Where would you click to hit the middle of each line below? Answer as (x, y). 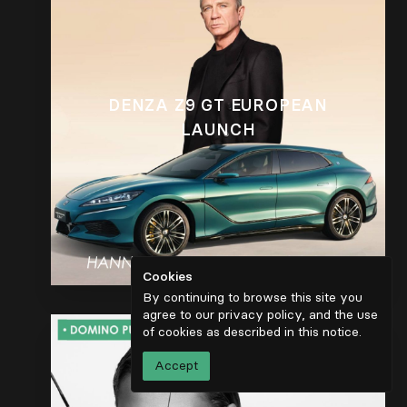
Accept (176, 366)
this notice (328, 332)
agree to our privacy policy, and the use (260, 315)
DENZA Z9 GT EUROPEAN (218, 105)
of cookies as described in (220, 332)
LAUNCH (218, 129)
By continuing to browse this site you (253, 298)
